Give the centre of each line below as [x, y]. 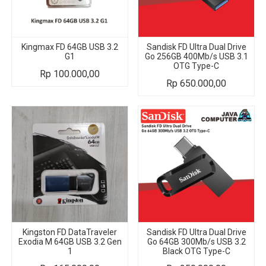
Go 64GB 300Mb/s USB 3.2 [196, 241]
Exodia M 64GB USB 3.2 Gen [70, 241]
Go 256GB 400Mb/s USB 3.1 [196, 56]
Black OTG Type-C [196, 251]
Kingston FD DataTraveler [70, 232]
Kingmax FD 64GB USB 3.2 [70, 47]
